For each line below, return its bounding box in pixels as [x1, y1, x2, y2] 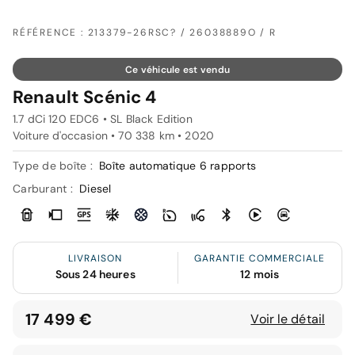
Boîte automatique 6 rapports [99, 158, 256, 173]
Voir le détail [250, 310, 325, 327]
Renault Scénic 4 [13, 85, 157, 109]
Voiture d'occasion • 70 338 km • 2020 [13, 128, 215, 143]
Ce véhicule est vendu [124, 63, 231, 76]
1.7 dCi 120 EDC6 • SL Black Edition [13, 111, 193, 126]
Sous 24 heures [55, 266, 136, 281]
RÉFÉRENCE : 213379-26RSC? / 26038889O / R [13, 25, 277, 39]
